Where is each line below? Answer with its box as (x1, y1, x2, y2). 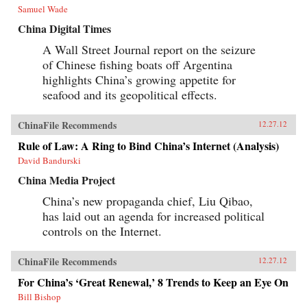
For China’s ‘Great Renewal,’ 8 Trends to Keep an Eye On (18, 274, 288, 291)
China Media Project (18, 172, 115, 188)
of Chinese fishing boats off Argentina (42, 56, 232, 73)
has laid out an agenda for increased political (42, 208, 265, 225)
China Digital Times (18, 21, 111, 37)
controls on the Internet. (42, 223, 162, 240)
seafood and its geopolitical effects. (42, 86, 217, 103)
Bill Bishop (18, 291, 61, 304)
